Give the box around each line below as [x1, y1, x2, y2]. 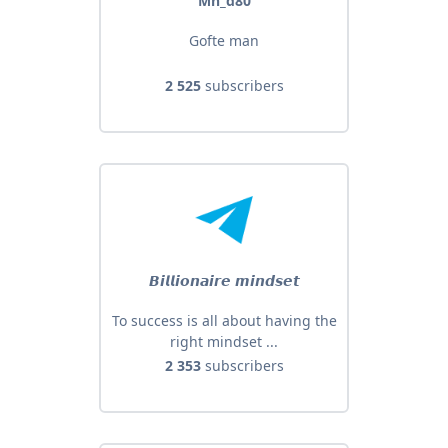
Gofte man [189, 31, 259, 51]
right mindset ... [170, 332, 278, 352]
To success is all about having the [111, 311, 337, 331]
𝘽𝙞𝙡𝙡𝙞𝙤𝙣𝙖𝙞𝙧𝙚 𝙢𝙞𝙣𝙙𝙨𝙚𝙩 [148, 271, 300, 291]
